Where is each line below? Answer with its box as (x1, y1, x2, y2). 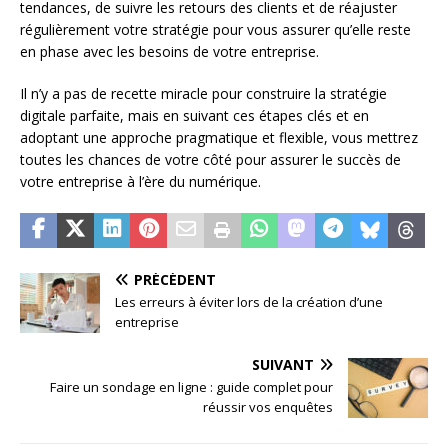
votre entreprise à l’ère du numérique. (20, 172, 261, 192)
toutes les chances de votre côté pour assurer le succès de (20, 150, 401, 170)
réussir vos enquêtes (203, 398, 333, 417)
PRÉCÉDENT (134, 270, 216, 290)
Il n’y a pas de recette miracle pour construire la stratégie (20, 84, 387, 104)
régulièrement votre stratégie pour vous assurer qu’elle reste (20, 20, 411, 40)
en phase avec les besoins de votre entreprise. (20, 42, 319, 62)
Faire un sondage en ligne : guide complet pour (50, 378, 333, 397)
